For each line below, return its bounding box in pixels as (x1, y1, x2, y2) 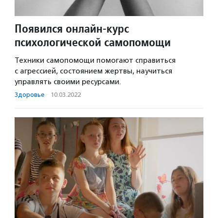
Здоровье (15, 91, 44, 98)
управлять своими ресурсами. (15, 77, 121, 86)
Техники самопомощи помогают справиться (15, 55, 176, 65)
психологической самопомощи (15, 34, 171, 50)
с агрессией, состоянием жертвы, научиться (15, 66, 172, 75)
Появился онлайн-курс (15, 20, 129, 36)
